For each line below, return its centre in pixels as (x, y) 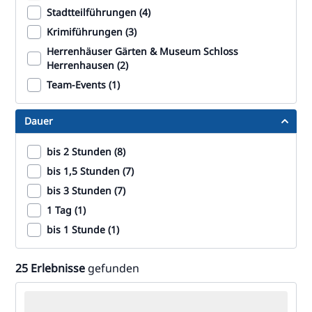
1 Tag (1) (66, 210)
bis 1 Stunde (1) (83, 229)
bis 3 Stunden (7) (86, 190)
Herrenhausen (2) (87, 65)
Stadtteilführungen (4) (99, 12)
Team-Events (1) (83, 85)
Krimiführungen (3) (92, 32)
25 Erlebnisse (50, 268)
